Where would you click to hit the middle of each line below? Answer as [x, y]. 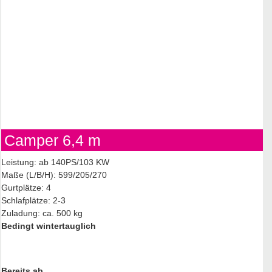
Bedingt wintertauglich [49, 226]
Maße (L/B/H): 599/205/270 [54, 175]
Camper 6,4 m [53, 141]
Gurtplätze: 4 [26, 188]
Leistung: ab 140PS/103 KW [55, 162]
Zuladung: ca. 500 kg [42, 213]
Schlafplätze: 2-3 [33, 201]
